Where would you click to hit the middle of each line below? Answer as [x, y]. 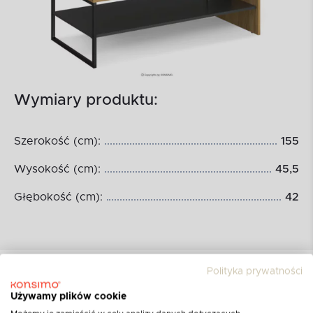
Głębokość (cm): [58, 197]
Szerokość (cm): [57, 141]
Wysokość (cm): [57, 169]
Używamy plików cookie [68, 297]
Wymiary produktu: [86, 101]
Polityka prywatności [255, 271]
